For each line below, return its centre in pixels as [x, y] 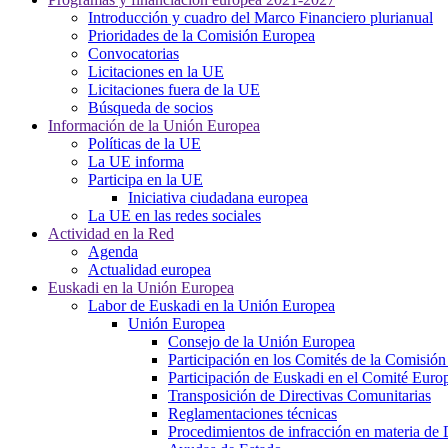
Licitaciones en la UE [156, 71]
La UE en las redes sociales [174, 215]
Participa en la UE [145, 179]
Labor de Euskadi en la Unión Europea [211, 305]
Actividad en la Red [111, 233]
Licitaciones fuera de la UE [174, 89]
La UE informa [136, 161]
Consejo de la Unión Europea [261, 341]
